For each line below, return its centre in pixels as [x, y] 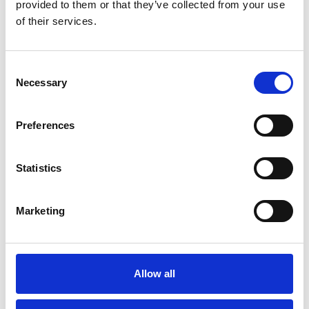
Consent [24, 69]
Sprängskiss [67, 12]
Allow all [154, 273]
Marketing [40, 211]
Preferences [46, 125]
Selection [26, 85]
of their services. [56, 21]
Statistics [39, 168]
